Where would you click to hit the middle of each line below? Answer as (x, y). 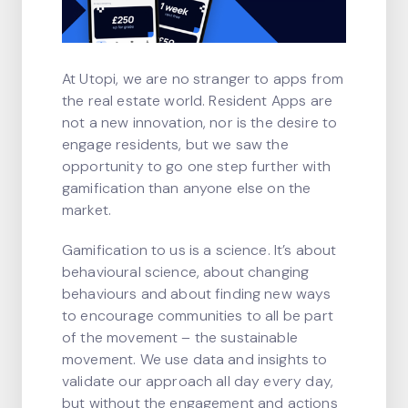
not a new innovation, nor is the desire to (200, 122)
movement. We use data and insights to (195, 359)
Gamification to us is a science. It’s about (199, 250)
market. (87, 210)
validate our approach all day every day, (198, 381)
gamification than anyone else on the (187, 188)
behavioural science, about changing (186, 272)
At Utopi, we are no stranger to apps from (203, 79)
